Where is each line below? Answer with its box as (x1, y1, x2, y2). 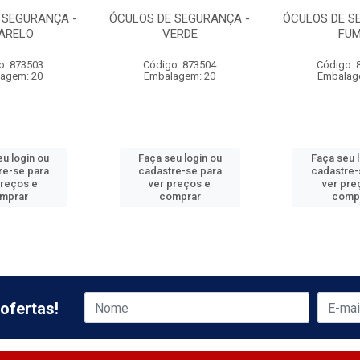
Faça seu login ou (137, 152, 222, 164)
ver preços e (149, 178, 211, 190)
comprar (158, 190, 201, 202)
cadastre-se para (137, 165, 222, 177)
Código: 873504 (143, 59, 217, 71)
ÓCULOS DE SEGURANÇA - (109, 11, 251, 26)
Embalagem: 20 (144, 70, 216, 82)
